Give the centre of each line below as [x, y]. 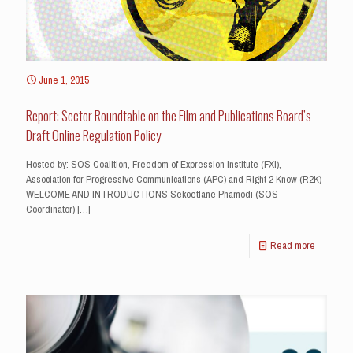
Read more [293, 245]
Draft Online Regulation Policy [93, 135]
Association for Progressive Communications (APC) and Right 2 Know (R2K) [174, 179]
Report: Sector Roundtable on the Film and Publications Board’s [169, 115]
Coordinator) [50, 209]
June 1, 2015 [64, 80]
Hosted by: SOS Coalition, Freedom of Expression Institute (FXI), [154, 164]
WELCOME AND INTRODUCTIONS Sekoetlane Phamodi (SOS [152, 194]
